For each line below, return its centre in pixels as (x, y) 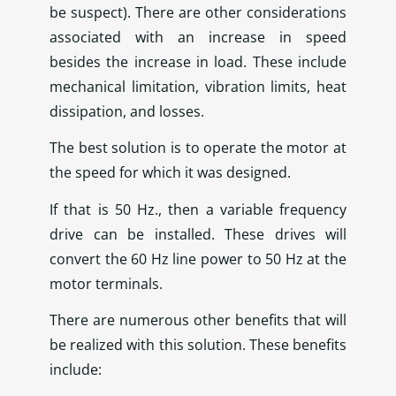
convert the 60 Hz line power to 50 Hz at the (198, 259)
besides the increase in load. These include (198, 61)
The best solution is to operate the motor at (198, 148)
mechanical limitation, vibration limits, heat (198, 86)
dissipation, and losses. (127, 111)
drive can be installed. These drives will (198, 234)
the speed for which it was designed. (170, 173)
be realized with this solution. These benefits (198, 345)
